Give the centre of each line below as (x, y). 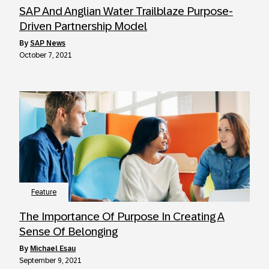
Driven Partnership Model (83, 26)
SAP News (48, 43)
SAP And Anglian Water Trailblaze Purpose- (126, 11)
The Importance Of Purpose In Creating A (122, 216)
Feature (44, 192)
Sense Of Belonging (68, 231)
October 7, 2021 (46, 55)
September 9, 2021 (50, 261)
